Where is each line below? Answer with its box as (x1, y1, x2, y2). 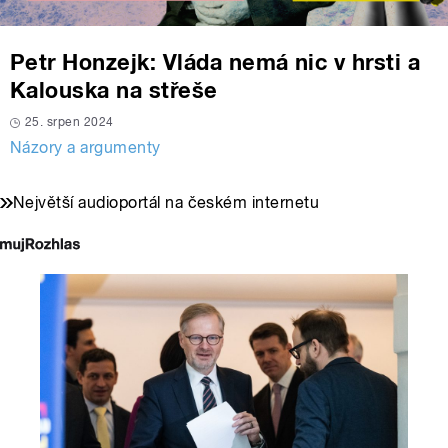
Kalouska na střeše (10, 77, 218, 104)
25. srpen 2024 (25, 115, 114, 130)
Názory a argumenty (10, 138, 161, 158)
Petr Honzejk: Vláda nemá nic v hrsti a (10, 49, 421, 76)
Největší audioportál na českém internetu (13, 193, 320, 213)
